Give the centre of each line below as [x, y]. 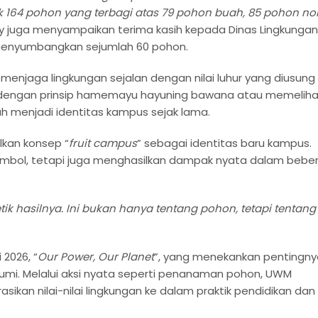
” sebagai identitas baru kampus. [224, 143]
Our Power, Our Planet [96, 256]
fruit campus [103, 143]
